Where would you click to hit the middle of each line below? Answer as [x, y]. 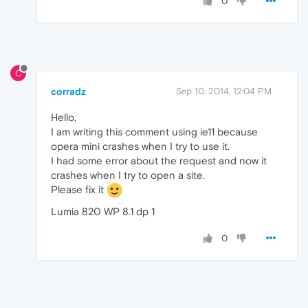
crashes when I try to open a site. [128, 175]
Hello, [64, 117]
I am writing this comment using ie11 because [154, 131]
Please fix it [79, 189]
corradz [68, 91]
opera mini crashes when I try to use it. [140, 146]
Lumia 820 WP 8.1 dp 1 [103, 212]
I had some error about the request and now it [159, 160]
